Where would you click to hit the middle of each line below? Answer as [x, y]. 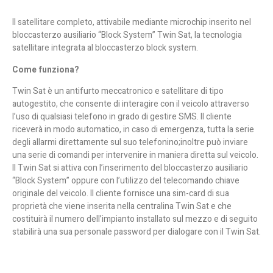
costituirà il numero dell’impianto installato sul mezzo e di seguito [135, 219]
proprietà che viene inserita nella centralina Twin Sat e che [122, 206]
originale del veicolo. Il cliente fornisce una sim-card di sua [121, 193]
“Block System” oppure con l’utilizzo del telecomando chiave [126, 180]
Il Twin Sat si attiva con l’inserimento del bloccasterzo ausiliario [130, 168]
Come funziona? [46, 69]
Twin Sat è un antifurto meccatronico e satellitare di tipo [118, 91]
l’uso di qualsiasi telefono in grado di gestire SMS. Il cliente [122, 116]
